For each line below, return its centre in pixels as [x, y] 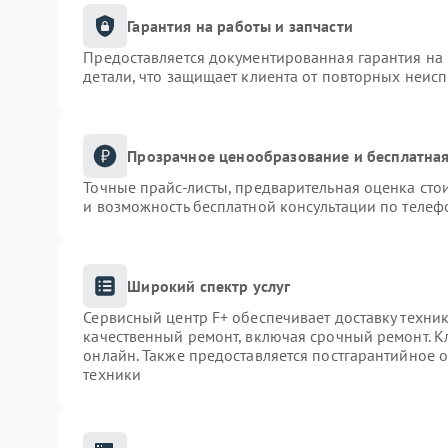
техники [112, 374]
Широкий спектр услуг [209, 285]
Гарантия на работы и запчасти [240, 25]
